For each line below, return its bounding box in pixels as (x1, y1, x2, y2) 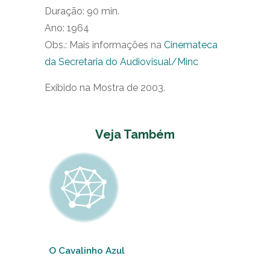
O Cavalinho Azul (49, 245, 125, 256)
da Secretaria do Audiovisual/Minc (45, 56, 198, 67)
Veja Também (95, 127, 175, 142)
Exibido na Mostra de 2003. (45, 82, 165, 93)
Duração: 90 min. (45, 5, 119, 17)
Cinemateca (164, 39, 218, 51)
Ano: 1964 (45, 22, 89, 34)
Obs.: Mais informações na (45, 39, 164, 51)
